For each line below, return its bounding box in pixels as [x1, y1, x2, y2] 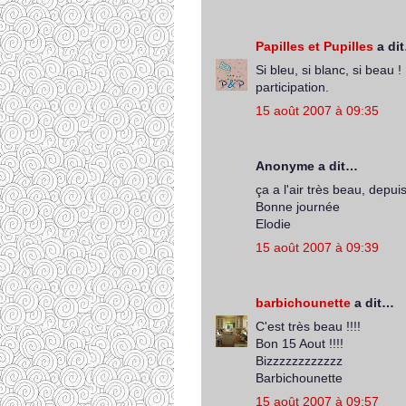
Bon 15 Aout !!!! [256, 336, 343, 351]
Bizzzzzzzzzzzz [256, 353, 343, 368]
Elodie [256, 217, 291, 231]
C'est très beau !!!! [256, 319, 361, 333]
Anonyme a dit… [256, 159, 358, 173]
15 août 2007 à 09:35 [256, 103, 379, 118]
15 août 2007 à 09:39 [256, 240, 379, 255]
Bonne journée [256, 199, 340, 214]
